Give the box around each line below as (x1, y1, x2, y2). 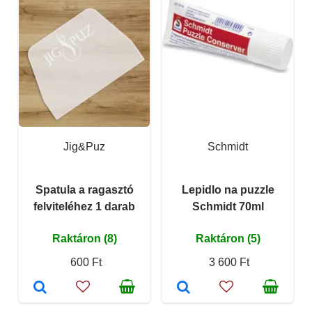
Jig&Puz (63, 140, 105, 153)
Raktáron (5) (195, 232, 260, 244)
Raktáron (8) (52, 232, 117, 244)
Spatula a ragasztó (35, 183, 134, 196)
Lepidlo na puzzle (181, 183, 274, 196)
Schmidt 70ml (192, 200, 264, 212)
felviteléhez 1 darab (33, 200, 135, 212)
